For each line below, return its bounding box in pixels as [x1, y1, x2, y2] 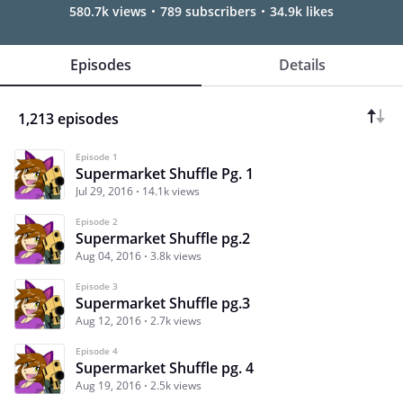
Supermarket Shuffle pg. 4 [76, 357, 254, 378]
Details [279, 54, 326, 75]
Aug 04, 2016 [76, 247, 141, 264]
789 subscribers [160, 2, 256, 20]
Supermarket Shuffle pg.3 [76, 292, 250, 313]
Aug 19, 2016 [76, 377, 141, 393]
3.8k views [150, 247, 201, 264]
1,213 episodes [18, 108, 119, 129]
